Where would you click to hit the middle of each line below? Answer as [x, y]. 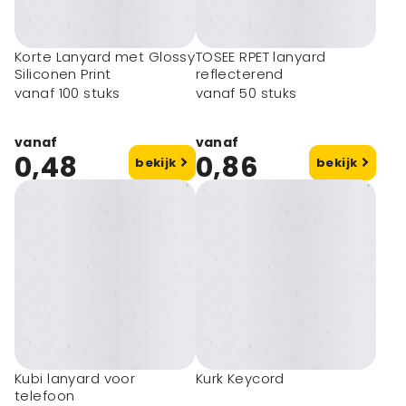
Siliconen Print [63, 74]
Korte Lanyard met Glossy [105, 57]
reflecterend [239, 74]
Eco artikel [256, 200]
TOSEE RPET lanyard [261, 57]
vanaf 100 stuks [68, 93]
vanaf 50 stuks [246, 93]
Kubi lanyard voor [75, 378]
